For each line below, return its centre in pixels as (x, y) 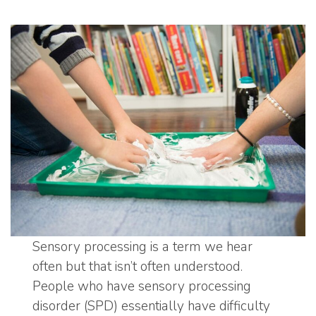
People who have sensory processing (142, 287)
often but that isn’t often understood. (138, 267)
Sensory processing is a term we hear (142, 247)
